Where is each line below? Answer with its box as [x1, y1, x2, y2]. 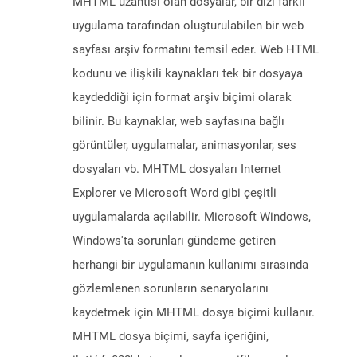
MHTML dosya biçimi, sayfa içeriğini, [73, 329, 269, 344]
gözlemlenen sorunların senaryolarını [73, 281, 269, 296]
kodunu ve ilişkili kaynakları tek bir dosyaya [73, 66, 303, 81]
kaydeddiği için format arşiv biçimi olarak [73, 90, 292, 105]
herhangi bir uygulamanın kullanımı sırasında [73, 257, 308, 273]
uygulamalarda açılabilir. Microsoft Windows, [73, 210, 311, 225]
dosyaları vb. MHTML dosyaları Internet [73, 162, 281, 177]
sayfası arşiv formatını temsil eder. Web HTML [73, 42, 319, 57]
